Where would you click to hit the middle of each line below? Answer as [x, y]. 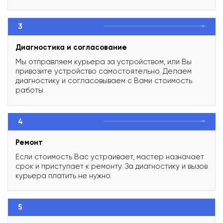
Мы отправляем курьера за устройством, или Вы [104, 61]
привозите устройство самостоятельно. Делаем [104, 71]
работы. [30, 90]
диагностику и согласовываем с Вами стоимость [104, 80]
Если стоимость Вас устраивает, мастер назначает [110, 157]
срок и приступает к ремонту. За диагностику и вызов [111, 166]
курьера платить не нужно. [63, 175]
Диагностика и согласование [71, 47]
